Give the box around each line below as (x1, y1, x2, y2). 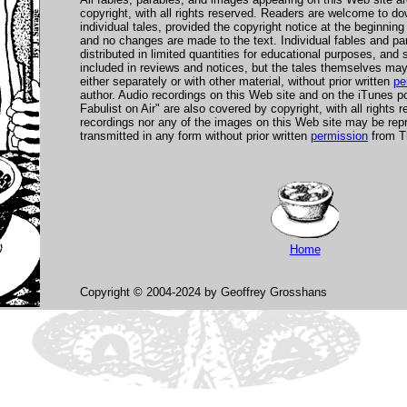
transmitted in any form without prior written (80, 129, 311, 143)
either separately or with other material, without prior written (80, 74, 393, 88)
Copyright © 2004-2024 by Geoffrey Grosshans (80, 285, 327, 299)
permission (311, 129, 368, 143)
